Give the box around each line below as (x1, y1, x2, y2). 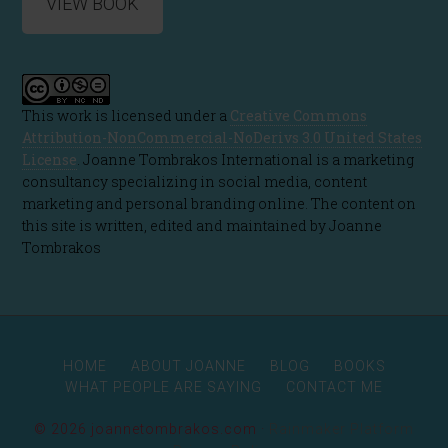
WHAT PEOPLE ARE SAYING (65, 379, 262, 395)
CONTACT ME (286, 379, 383, 395)
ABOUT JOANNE (130, 358, 246, 374)
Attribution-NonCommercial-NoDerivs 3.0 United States (22, 128, 423, 147)
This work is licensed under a (22, 106, 231, 125)
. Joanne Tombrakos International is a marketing (77, 150, 415, 169)
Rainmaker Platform (269, 421, 414, 437)
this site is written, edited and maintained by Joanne (22, 216, 383, 235)
